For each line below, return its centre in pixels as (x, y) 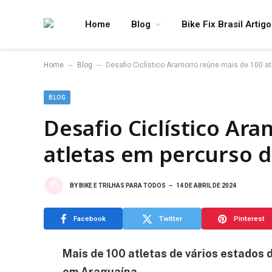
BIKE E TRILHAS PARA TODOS (122, 185)
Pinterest (249, 218)
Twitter (171, 218)
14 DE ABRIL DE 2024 (206, 185)
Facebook (90, 218)
